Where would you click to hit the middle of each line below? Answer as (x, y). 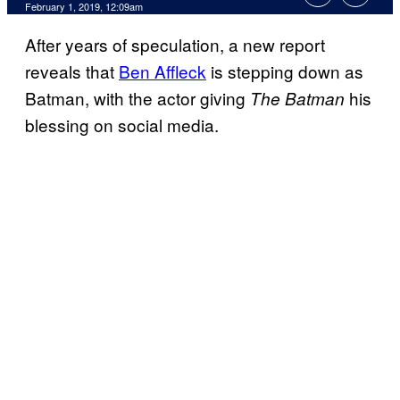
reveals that (72, 71)
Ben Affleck (162, 71)
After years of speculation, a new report (175, 45)
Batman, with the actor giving (137, 98)
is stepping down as (285, 71)
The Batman (297, 99)
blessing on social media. (122, 125)
